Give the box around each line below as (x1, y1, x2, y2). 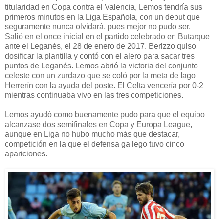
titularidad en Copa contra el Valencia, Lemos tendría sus (5, 2, 202, 11)
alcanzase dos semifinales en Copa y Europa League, (5, 120, 192, 129)
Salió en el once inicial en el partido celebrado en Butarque (5, 32, 210, 41)
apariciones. (5, 149, 47, 158)
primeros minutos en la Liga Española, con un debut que (5, 12, 200, 21)
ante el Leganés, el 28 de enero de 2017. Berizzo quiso (5, 42, 196, 50)
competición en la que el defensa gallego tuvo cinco (5, 139, 184, 148)
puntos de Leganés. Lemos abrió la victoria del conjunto (5, 61, 198, 70)
